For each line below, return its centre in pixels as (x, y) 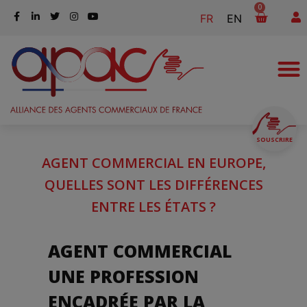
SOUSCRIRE (274, 139)
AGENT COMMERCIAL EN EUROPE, (153, 163)
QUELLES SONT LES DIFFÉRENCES (153, 185)
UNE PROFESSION (123, 276)
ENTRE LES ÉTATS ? (153, 207)
